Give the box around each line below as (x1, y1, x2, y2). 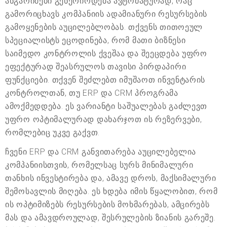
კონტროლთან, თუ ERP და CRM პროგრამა (5, 88, 178, 98)
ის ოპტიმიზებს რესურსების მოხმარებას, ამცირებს (5, 200, 210, 210)
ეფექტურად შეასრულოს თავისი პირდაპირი (5, 62, 186, 72)
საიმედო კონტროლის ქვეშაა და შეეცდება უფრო (5, 49, 207, 59)
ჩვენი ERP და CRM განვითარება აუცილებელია (5, 147, 196, 157)
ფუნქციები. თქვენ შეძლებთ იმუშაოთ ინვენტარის (5, 75, 206, 85)
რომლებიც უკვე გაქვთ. (5, 128, 100, 138)
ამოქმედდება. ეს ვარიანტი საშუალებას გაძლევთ (5, 101, 208, 111)
